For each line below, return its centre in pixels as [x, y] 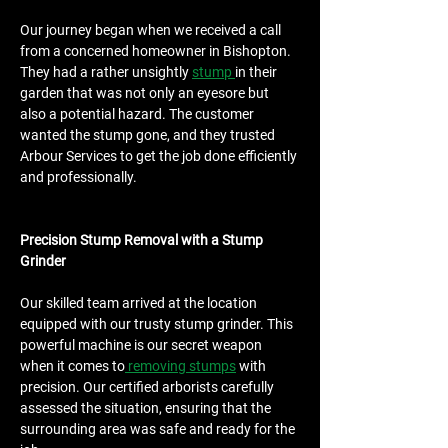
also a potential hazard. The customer [138, 114]
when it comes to [72, 366]
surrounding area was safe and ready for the [159, 429]
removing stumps [180, 366]
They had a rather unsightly [106, 72]
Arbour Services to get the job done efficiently [160, 156]
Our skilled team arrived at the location [140, 303]
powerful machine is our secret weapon [142, 345]
